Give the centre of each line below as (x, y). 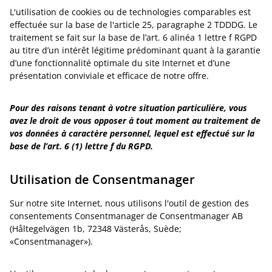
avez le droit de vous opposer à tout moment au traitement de (135, 121)
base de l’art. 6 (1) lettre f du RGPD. (81, 146)
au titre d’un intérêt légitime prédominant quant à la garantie (135, 50)
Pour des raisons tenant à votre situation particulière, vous (128, 108)
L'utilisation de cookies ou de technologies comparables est (130, 12)
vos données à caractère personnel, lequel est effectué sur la (132, 133)
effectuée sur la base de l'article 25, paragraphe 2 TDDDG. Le (134, 25)
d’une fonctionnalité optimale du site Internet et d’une (120, 63)
